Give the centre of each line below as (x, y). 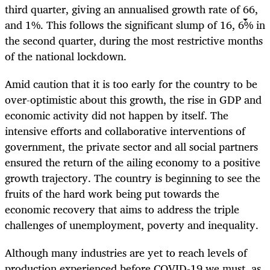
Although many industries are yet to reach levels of (126, 253)
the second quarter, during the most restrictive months (134, 40)
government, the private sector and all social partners (131, 147)
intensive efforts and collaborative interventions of (125, 131)
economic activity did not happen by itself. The (117, 115)
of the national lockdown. (67, 56)
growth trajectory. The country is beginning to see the (133, 178)
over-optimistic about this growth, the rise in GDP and (133, 100)
